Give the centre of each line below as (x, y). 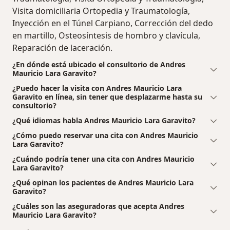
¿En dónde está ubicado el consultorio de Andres (99, 64)
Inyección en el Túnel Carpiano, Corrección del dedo (113, 23)
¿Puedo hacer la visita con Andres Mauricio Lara (97, 88)
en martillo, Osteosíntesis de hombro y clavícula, (106, 35)
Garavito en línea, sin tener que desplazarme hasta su (107, 97)
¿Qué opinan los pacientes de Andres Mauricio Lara (103, 182)
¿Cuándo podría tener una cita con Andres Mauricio (103, 159)
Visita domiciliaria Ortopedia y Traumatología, (101, 11)
